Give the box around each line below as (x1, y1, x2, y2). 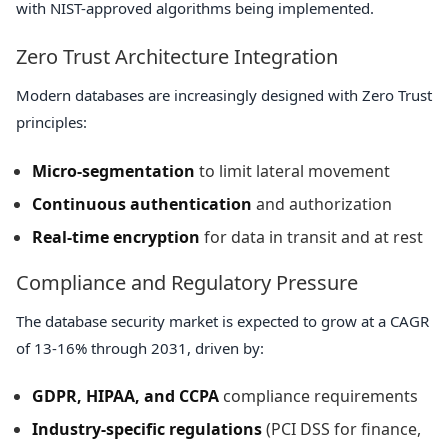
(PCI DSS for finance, (262, 417, 421, 440)
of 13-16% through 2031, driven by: (16, 337, 264, 358)
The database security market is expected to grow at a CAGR (16, 310, 429, 331)
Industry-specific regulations (32, 417, 262, 440)
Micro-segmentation (32, 159, 195, 182)
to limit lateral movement (195, 159, 390, 182)
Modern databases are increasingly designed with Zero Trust (16, 85, 432, 106)
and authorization (252, 192, 392, 215)
